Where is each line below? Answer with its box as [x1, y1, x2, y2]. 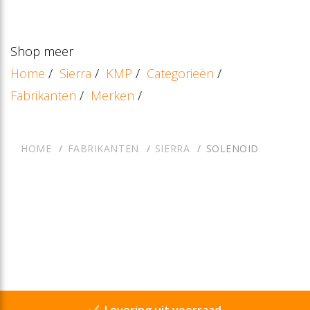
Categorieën [147, 64, 214, 82]
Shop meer [10, 42, 73, 60]
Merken [91, 86, 134, 104]
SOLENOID [206, 141, 259, 155]
